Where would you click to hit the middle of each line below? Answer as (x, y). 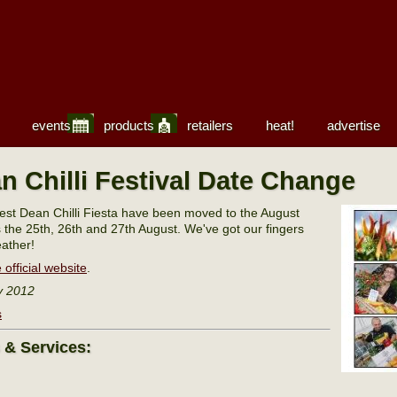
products (129, 125)
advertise (354, 125)
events (51, 125)
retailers (210, 125)
